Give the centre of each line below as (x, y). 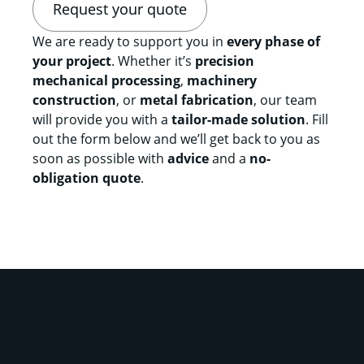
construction (74, 100)
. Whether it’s (153, 61)
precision (225, 61)
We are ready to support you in (130, 42)
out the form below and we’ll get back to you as (176, 139)
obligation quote (87, 178)
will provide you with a (102, 120)
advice (188, 159)
